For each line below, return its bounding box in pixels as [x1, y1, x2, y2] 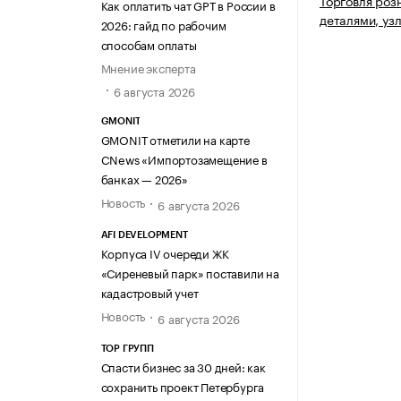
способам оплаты [100, 35, 197, 54]
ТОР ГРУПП [100, 344, 154, 354]
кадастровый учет [100, 282, 199, 301]
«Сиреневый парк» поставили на [100, 262, 279, 281]
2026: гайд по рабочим [100, 15, 226, 34]
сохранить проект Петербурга [100, 377, 265, 396]
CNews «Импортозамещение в [100, 149, 268, 167]
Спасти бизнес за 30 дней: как [100, 357, 266, 376]
